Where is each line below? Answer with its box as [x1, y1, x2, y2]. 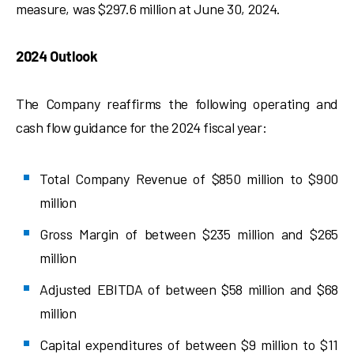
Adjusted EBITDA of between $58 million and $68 [40, 281, 338, 298]
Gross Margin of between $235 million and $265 [40, 225, 338, 243]
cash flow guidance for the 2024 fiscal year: [16, 119, 267, 136]
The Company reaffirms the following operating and [16, 95, 338, 112]
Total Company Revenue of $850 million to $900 [40, 170, 338, 187]
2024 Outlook [16, 47, 98, 65]
